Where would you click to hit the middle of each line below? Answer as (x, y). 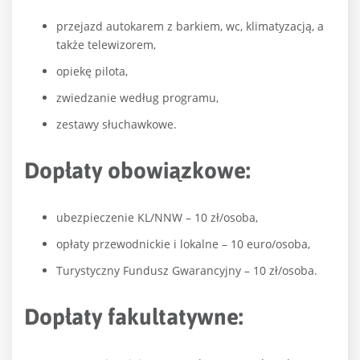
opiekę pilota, (92, 72)
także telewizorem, (106, 45)
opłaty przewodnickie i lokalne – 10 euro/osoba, (183, 244)
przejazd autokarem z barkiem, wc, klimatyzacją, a (190, 27)
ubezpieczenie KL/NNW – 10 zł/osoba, (157, 218)
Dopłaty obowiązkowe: (140, 171)
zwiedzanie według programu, (137, 98)
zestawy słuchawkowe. (117, 125)
